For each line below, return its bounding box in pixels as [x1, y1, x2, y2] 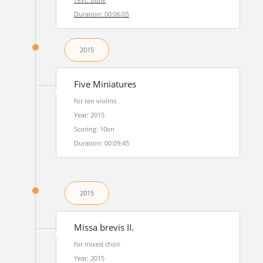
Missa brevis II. [73, 221, 134, 234]
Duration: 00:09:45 [73, 139, 129, 147]
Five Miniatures [73, 78, 136, 90]
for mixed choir [73, 240, 120, 248]
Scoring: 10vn [73, 124, 114, 133]
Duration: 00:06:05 [73, 9, 129, 18]
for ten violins [73, 96, 116, 105]
